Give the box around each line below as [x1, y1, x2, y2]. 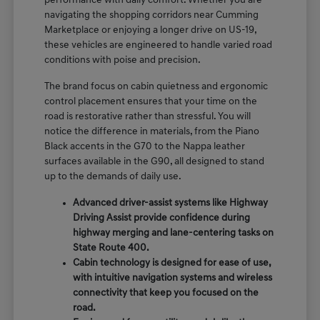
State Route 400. [73, 243, 150, 254]
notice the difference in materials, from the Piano [44, 126, 260, 138]
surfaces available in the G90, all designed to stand [44, 156, 265, 168]
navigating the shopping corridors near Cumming [44, 10, 259, 21]
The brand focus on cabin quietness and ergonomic [44, 81, 269, 93]
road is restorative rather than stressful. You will [44, 111, 251, 123]
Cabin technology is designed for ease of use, [73, 258, 271, 269]
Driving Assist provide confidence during [73, 213, 251, 224]
